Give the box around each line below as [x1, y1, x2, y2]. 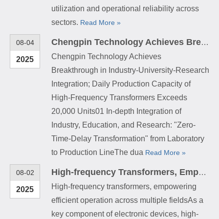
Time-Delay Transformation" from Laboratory [51, 134, 204, 143]
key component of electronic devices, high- [51, 209, 198, 218]
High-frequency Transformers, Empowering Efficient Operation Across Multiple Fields [198, 168, 206, 176]
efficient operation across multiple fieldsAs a [51, 196, 203, 204]
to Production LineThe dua [51, 148, 145, 156]
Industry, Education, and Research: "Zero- [51, 120, 196, 129]
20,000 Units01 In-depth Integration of [51, 107, 181, 115]
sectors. [51, 18, 80, 26]
